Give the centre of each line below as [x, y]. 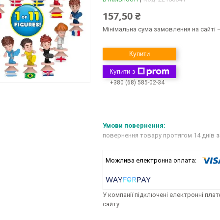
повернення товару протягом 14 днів [159, 136]
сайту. [112, 204]
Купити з [122, 71]
